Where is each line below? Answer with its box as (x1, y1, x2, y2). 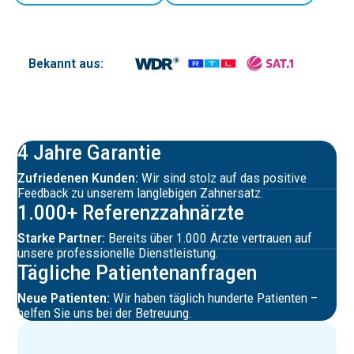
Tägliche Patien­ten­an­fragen (17, 261, 258, 285)
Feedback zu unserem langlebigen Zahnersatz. (17, 186, 264, 201)
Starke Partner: (17, 231, 106, 247)
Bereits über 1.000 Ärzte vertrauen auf (105, 231, 313, 247)
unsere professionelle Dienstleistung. (17, 246, 219, 262)
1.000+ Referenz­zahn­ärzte (17, 201, 245, 225)
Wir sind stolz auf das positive (138, 171, 307, 186)
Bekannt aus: (28, 56, 104, 72)
